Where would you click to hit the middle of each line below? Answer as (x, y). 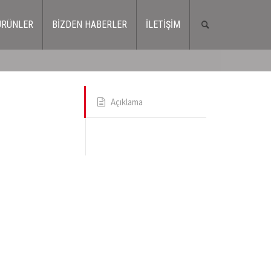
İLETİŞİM (163, 24)
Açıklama (126, 102)
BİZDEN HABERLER (89, 24)
